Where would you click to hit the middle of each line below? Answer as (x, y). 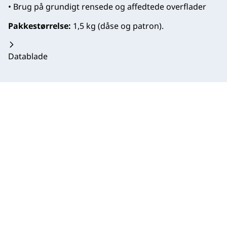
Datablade (28, 56)
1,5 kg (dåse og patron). (118, 26)
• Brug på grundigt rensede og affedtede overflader (107, 7)
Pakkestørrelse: (41, 26)
